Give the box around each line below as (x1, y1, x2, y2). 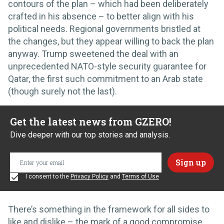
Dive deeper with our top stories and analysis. (10, 129, 170, 139)
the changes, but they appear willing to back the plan (8, 35, 214, 46)
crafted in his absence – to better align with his (8, 10, 194, 21)
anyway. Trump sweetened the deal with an (8, 48, 178, 59)
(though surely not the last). (8, 85, 117, 96)
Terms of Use (122, 172, 159, 180)
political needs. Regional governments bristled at (8, 23, 200, 34)
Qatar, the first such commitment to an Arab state (8, 73, 203, 84)
